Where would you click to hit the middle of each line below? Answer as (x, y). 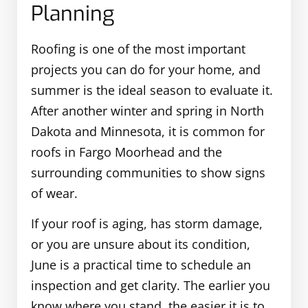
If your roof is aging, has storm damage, (147, 223)
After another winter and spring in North (147, 110)
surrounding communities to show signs (148, 172)
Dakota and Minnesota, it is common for (148, 131)
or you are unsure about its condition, (141, 244)
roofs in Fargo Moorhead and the (126, 152)
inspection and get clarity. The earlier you (151, 285)
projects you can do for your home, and (146, 69)
